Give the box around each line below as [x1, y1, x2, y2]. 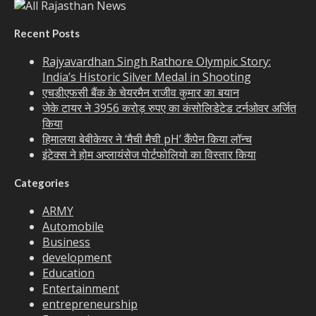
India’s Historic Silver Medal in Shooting [42, 69, 251, 85]
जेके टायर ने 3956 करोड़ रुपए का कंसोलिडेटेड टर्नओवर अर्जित [42, 100, 296, 116]
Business [42, 234, 90, 250]
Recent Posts [14, 27, 80, 40]
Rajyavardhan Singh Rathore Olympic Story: [42, 54, 271, 70]
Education [42, 265, 95, 281]
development [42, 250, 111, 266]
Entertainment [42, 281, 119, 297]
